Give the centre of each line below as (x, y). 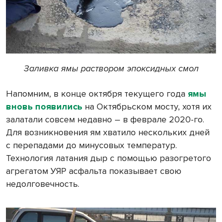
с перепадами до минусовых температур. (91, 145)
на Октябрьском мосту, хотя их (147, 107)
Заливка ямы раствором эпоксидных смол (111, 69)
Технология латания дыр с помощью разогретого (109, 158)
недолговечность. (43, 184)
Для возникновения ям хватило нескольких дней (108, 133)
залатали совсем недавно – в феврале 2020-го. (105, 120)
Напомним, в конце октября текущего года (97, 94)
